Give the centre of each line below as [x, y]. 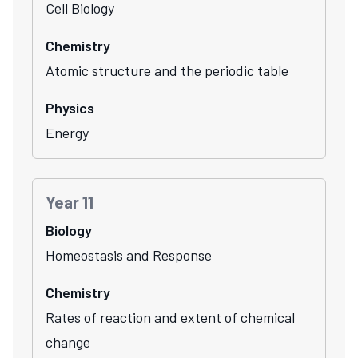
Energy [67, 132]
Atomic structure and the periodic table [167, 70]
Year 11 [70, 201]
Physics [70, 107]
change [68, 342]
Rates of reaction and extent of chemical [170, 317]
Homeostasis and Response [129, 255]
